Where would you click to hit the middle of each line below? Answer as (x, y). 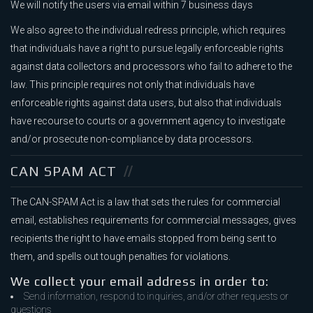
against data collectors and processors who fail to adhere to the (151, 67)
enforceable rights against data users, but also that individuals (146, 103)
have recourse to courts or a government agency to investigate (148, 121)
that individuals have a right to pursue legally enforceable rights (147, 49)
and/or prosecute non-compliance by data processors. (132, 139)
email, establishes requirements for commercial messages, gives (153, 220)
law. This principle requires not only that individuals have (132, 85)
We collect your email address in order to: (140, 282)
